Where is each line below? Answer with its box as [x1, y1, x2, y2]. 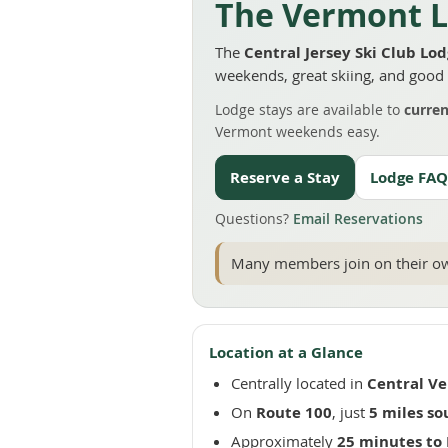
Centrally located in [231, 373, 367, 393]
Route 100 [256, 402, 332, 423]
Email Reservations [293, 209, 423, 228]
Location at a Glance [209, 342, 363, 363]
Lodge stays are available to [215, 100, 404, 119]
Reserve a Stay [230, 167, 340, 188]
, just [332, 402, 369, 422]
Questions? [215, 209, 293, 228]
